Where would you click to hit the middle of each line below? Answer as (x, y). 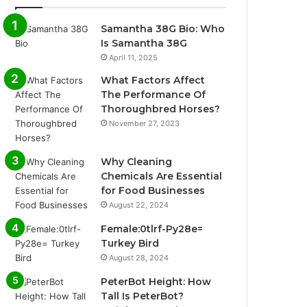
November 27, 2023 (145, 123)
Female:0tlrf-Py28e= (152, 229)
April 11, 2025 (134, 57)
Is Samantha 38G (144, 43)
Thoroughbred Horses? (161, 109)
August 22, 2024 (139, 205)
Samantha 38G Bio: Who (163, 28)
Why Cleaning (137, 161)
